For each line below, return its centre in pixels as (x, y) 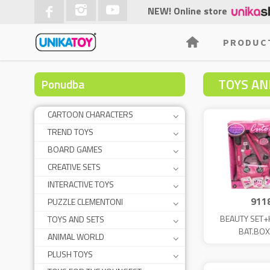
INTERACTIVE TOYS (81, 184)
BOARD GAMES (75, 149)
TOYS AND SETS (76, 219)
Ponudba (63, 84)
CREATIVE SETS (74, 167)
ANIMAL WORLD (76, 237)
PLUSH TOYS (70, 254)
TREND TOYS (71, 132)
